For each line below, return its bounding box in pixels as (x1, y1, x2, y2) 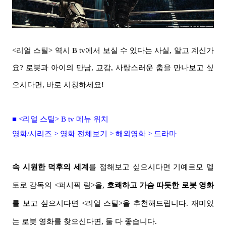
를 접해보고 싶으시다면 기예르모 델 (89, 163, 214, 171)
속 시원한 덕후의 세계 (12, 163, 89, 171)
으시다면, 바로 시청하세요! (12, 81, 104, 89)
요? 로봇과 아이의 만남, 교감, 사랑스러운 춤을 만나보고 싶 (12, 64, 214, 72)
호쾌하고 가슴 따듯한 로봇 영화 (106, 181, 214, 189)
